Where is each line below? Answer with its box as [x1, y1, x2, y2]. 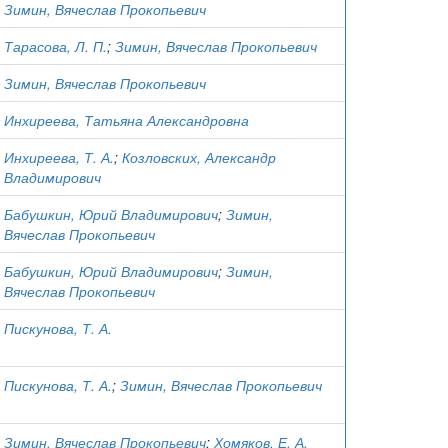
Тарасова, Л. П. [4, 36, 107, 56]
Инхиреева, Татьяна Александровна [4, 110, 249, 130]
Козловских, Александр [122, 147, 276, 167]
